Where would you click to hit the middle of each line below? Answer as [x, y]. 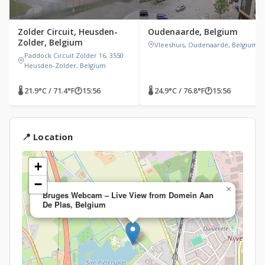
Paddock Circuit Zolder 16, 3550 [74, 55]
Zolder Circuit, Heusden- [68, 32]
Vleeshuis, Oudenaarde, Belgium [206, 45]
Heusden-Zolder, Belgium [65, 65]
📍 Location [48, 137]
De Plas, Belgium [74, 204]
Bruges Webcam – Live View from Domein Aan [128, 195]
